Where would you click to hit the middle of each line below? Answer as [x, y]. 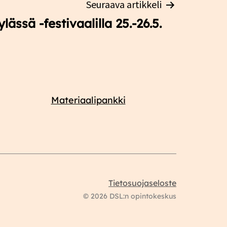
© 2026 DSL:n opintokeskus [130, 196]
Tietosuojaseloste [142, 183]
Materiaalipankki [88, 100]
